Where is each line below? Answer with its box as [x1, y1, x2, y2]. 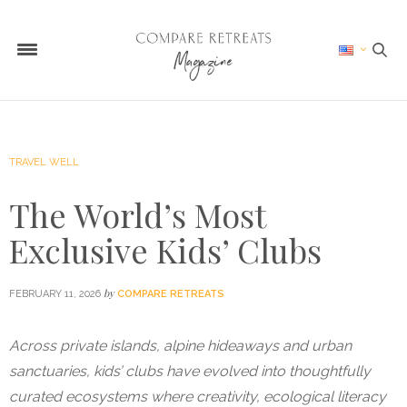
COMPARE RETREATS [117, 288, 224, 300]
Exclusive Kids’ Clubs [9, 228, 322, 272]
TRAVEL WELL [9, 156, 79, 168]
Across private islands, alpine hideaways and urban [9, 337, 352, 354]
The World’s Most [9, 193, 265, 236]
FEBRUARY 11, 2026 [9, 288, 101, 300]
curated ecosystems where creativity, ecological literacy [9, 388, 386, 405]
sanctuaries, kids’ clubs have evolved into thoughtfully [9, 362, 371, 380]
